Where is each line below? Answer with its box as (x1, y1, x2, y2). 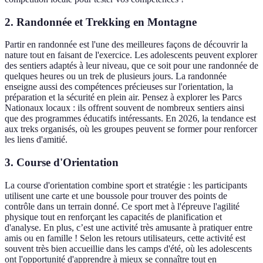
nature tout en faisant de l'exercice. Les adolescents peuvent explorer (5, 50, 257, 60)
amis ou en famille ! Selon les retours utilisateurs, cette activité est (5, 232, 245, 243)
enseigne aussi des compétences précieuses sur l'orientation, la (5, 82, 233, 92)
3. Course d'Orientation (5, 156, 119, 168)
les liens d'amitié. (5, 134, 68, 145)
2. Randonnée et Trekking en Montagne (5, 15, 197, 28)
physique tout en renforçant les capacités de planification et (5, 211, 222, 222)
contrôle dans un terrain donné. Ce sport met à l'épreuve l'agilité (5, 201, 240, 211)
